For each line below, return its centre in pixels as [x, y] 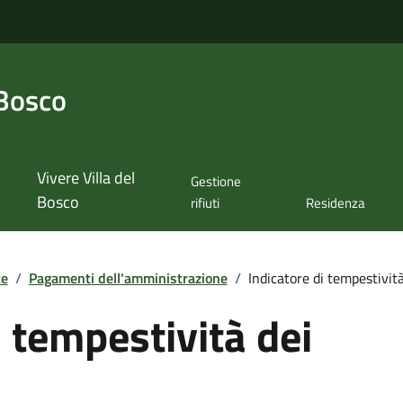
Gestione [215, 182]
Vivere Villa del [85, 178]
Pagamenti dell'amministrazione [128, 278]
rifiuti [205, 203]
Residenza [336, 203]
